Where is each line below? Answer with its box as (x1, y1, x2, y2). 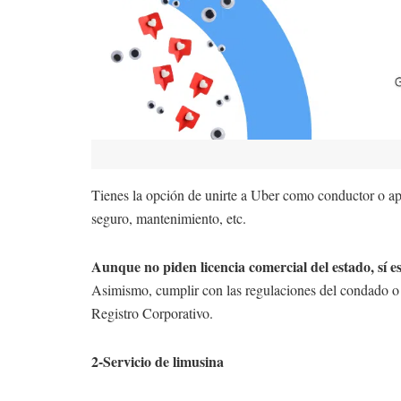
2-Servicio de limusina (91, 350, 224, 371)
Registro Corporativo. (91, 303, 213, 322)
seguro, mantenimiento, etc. (91, 208, 246, 227)
